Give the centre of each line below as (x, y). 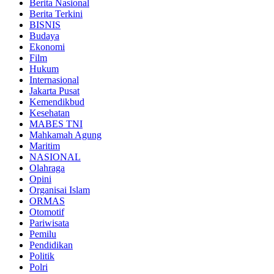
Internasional (54, 80)
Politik (42, 256)
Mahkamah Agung (65, 135)
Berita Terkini (56, 13)
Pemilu (43, 234)
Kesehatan (50, 113)
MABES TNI (56, 124)
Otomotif (47, 212)
